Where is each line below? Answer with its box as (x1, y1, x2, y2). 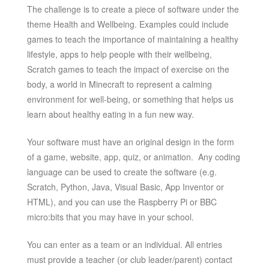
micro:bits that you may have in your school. (26, 210, 194, 223)
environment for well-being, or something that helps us (26, 92, 234, 105)
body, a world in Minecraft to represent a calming (26, 77, 212, 90)
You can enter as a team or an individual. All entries (26, 238, 222, 250)
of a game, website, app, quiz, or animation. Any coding (26, 150, 240, 163)
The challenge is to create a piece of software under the (26, 2, 239, 15)
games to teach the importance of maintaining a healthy (26, 32, 238, 45)
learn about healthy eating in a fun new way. (26, 107, 194, 120)
